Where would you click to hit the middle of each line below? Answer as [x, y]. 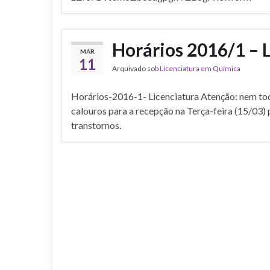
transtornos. [96, 125]
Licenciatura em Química [200, 69]
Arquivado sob [136, 69]
